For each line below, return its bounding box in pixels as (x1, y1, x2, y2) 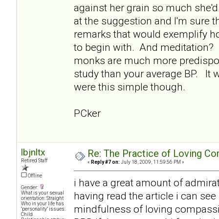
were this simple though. (74, 80, 185, 93)
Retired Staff (21, 157, 47, 163)
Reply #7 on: (91, 159, 120, 165)
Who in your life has (21, 200, 64, 206)
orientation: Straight (21, 195, 64, 201)
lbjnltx (21, 146, 45, 158)
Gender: (21, 184, 39, 190)
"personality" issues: (21, 206, 66, 212)
